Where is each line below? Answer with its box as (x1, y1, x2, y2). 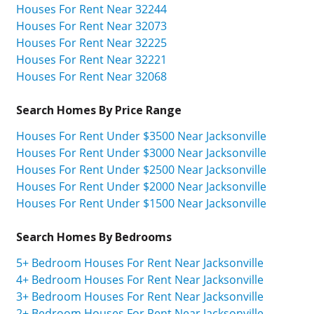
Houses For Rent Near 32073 (16, 18, 167, 34)
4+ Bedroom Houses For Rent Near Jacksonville (16, 271, 264, 287)
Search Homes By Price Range (16, 102, 182, 118)
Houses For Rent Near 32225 (16, 34, 167, 50)
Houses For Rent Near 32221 (16, 51, 167, 67)
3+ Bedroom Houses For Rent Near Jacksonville (16, 288, 264, 304)
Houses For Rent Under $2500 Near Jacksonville (16, 161, 266, 177)
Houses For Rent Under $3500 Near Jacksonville (16, 128, 266, 144)
